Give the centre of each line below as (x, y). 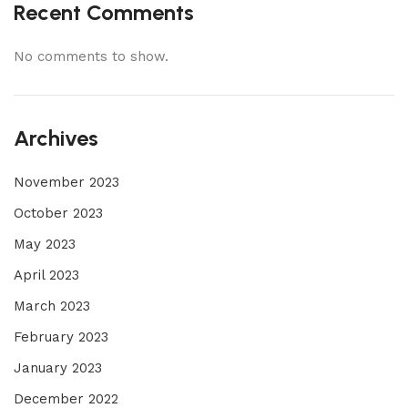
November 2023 (66, 182)
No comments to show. (91, 56)
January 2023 (58, 367)
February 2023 (61, 337)
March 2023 (52, 306)
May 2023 (45, 244)
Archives (56, 138)
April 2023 (46, 275)
